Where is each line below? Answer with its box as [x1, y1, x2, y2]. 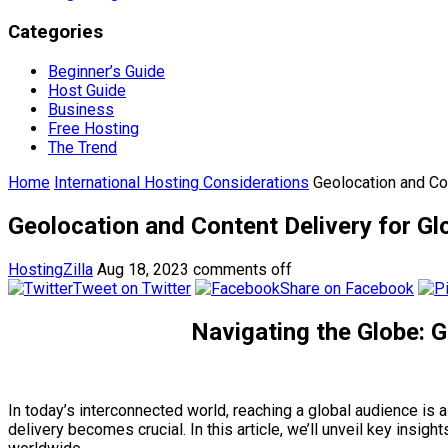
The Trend [48, 137, 117, 157]
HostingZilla [8, 259, 93, 279]
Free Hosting [48, 118, 139, 138]
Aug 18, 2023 [97, 259, 189, 279]
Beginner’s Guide [48, 61, 165, 81]
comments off [193, 259, 292, 279]
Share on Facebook [280, 278, 414, 298]
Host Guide [48, 80, 126, 100]
